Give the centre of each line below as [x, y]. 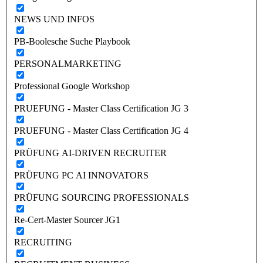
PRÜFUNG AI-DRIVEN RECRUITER [90, 153]
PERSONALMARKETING [68, 63]
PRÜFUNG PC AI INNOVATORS [81, 175]
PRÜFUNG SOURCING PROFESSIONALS [102, 197]
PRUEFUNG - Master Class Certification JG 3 [101, 108]
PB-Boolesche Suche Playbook [72, 41]
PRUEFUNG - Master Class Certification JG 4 [101, 130]
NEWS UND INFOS [54, 19]
